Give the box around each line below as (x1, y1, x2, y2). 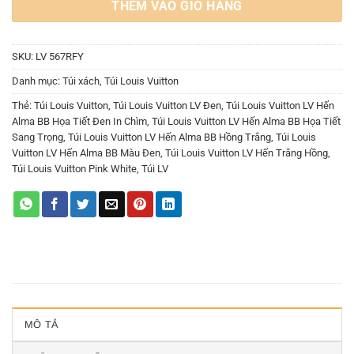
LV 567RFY (36, 51, 84, 63)
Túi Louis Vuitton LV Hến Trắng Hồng (165, 147, 328, 160)
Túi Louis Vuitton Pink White (12, 163, 137, 175)
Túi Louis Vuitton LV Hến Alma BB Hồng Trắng (68, 131, 271, 144)
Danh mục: (12, 75, 62, 88)
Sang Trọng (12, 131, 63, 144)
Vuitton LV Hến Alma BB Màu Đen (12, 147, 160, 160)
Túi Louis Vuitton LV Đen (113, 100, 221, 112)
